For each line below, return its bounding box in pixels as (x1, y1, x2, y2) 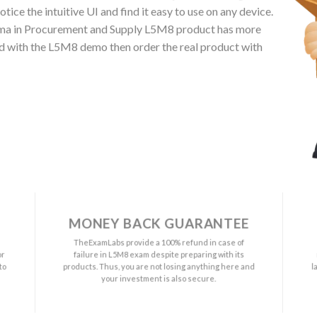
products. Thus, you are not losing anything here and (62, 261, 255, 271)
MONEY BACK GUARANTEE (68, 215, 249, 231)
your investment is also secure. (101, 273, 217, 283)
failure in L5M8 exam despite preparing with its (73, 249, 244, 259)
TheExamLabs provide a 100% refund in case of (73, 237, 244, 247)
